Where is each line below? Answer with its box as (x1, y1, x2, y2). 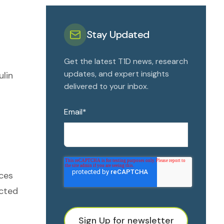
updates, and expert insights (64, 68, 169, 79)
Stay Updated (86, 28, 149, 41)
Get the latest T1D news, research (64, 56, 188, 66)
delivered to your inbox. (64, 81, 148, 91)
